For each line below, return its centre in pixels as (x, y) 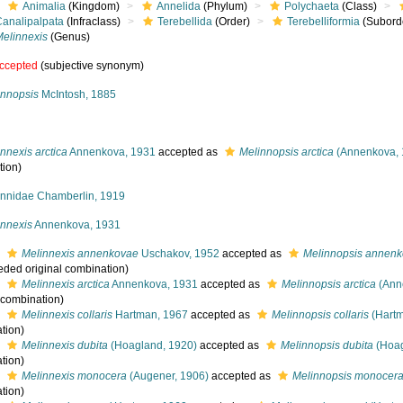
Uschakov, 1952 (179, 254)
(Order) (232, 22)
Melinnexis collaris (67, 315)
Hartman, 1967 (151, 315)
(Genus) (69, 37)
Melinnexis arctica (66, 284)
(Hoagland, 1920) (153, 345)
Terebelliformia (324, 22)
